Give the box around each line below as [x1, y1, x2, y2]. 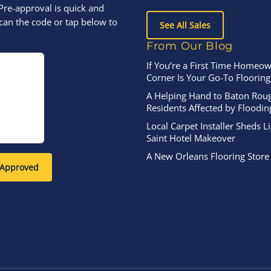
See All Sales [160, 19, 211, 31]
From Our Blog [146, 39, 233, 53]
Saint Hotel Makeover [146, 132, 235, 145]
